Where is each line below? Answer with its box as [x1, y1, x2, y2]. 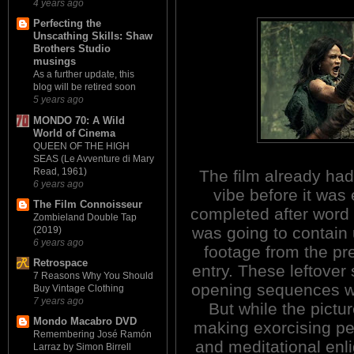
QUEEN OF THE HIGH [33, 140, 130, 152]
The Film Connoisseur [33, 198, 142, 210]
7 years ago [33, 296, 84, 307]
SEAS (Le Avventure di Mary [33, 153, 154, 164]
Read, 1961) [33, 165, 87, 177]
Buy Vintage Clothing [33, 283, 124, 295]
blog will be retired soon [33, 81, 136, 93]
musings [33, 55, 76, 68]
